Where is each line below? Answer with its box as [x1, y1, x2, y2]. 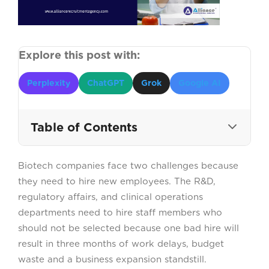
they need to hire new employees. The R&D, [18, 176, 216, 187]
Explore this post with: [19, 49, 140, 62]
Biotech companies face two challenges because [18, 160, 238, 172]
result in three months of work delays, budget [18, 238, 224, 250]
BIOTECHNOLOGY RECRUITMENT [34, 176, 201, 188]
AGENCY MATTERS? [34, 190, 133, 202]
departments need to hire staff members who [18, 207, 222, 219]
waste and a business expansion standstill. [18, 254, 207, 265]
